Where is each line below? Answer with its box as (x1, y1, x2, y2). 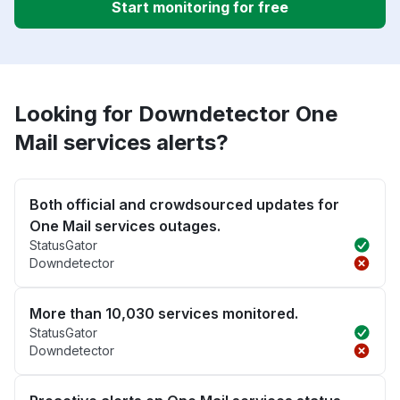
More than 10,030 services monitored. (29, 304, 298, 323)
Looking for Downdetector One (14, 101, 337, 128)
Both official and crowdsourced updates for (29, 196, 339, 214)
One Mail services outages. (29, 217, 221, 236)
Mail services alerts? (14, 129, 229, 156)
